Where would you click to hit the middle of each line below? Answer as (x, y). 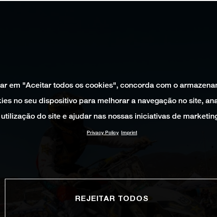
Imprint (129, 132)
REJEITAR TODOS (112, 198)
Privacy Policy (103, 132)
